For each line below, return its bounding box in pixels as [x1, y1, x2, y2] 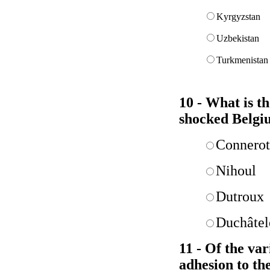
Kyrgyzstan [216, 11, 260, 22]
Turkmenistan [216, 55, 268, 65]
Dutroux [216, 189, 264, 204]
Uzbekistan [216, 33, 259, 43]
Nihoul [216, 163, 256, 178]
